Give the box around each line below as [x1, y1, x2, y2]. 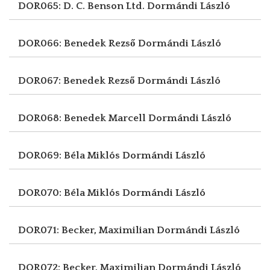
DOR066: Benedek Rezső [18, 37, 138, 49]
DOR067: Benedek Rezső [18, 75, 137, 86]
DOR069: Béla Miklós [18, 149, 122, 161]
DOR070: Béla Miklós [18, 187, 122, 198]
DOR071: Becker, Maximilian [18, 224, 157, 236]
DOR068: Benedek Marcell [18, 112, 148, 124]
